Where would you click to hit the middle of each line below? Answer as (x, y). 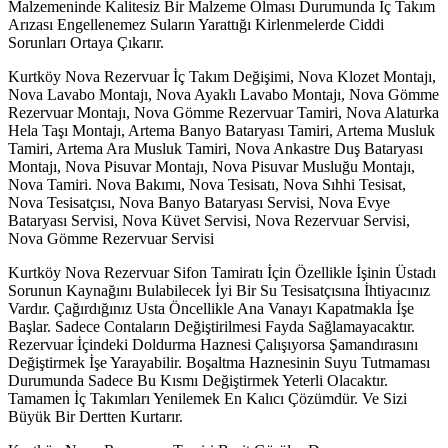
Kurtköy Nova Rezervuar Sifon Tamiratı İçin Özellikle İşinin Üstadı (222, 272)
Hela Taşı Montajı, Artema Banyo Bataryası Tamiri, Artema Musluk (221, 130)
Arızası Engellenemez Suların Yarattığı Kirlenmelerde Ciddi (196, 24)
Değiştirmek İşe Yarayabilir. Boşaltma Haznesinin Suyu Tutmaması (219, 362)
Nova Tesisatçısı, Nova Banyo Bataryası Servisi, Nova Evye (199, 202)
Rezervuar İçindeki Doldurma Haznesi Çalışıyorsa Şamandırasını (213, 344)
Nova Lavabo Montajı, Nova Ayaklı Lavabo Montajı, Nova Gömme (223, 94)
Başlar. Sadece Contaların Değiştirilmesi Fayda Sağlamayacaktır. (211, 326)
